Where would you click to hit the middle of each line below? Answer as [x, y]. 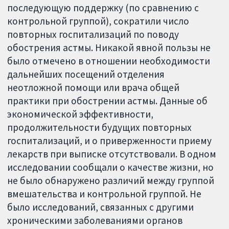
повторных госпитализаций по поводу [93, 34]
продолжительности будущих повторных [100, 127]
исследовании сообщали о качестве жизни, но [111, 167]
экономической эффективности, [81, 114]
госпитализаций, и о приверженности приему [110, 140]
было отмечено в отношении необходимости [109, 61]
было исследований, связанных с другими [101, 207]
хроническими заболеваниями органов [95, 220]
